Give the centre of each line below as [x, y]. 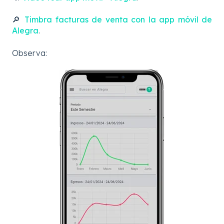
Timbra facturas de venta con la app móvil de [118, 20]
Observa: [29, 53]
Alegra [25, 31]
